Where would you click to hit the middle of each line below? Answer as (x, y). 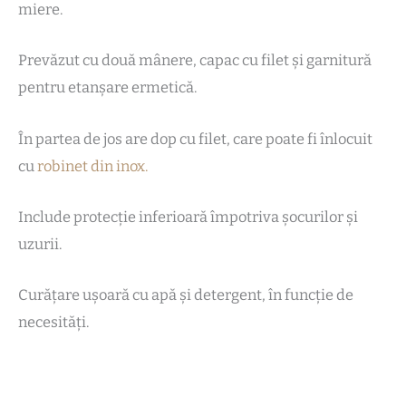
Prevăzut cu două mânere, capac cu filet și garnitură (195, 61)
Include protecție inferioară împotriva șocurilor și (188, 217)
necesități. (53, 323)
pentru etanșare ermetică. (107, 88)
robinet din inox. (92, 166)
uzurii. (40, 244)
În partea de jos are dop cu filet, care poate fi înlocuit (195, 139)
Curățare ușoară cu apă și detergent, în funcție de (186, 295)
